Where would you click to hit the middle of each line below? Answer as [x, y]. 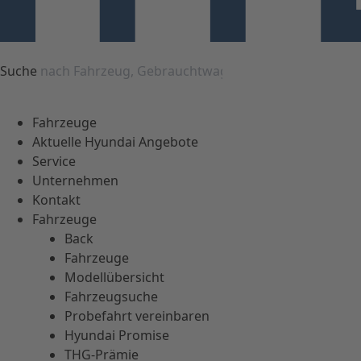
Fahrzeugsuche [111, 297]
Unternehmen [75, 181]
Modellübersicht [114, 278]
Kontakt [56, 200]
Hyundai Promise [117, 336]
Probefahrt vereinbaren [137, 316]
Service [54, 162]
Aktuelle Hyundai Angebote [115, 142]
